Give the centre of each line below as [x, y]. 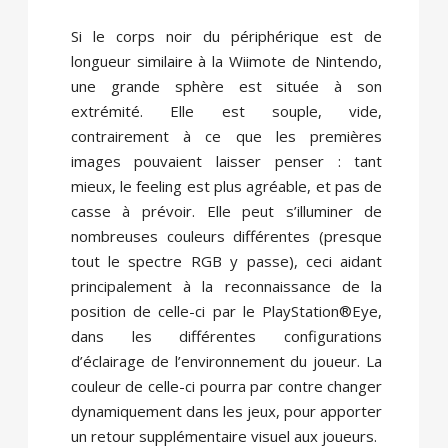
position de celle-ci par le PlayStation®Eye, [226, 311]
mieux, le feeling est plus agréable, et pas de [226, 186]
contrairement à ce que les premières [226, 136]
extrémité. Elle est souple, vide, [226, 111]
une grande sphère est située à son [226, 86]
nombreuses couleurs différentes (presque [226, 236]
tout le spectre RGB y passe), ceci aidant [226, 261]
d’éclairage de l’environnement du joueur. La [226, 361]
